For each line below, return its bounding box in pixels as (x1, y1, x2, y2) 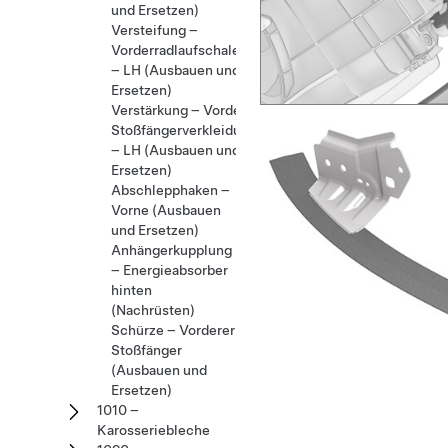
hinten (111, 282, 152, 298)
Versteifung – (111, 22, 198, 38)
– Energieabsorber (111, 262, 228, 278)
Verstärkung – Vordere (111, 102, 254, 118)
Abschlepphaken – (111, 182, 230, 198)
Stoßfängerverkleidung (111, 122, 257, 138)
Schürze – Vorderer (111, 322, 235, 338)
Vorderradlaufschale (111, 42, 240, 58)
